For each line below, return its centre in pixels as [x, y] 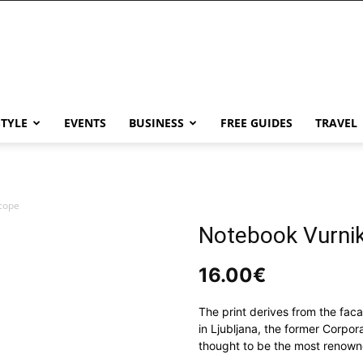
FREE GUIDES [256, 123]
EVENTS [85, 123]
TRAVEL [336, 123]
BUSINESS [156, 123]
